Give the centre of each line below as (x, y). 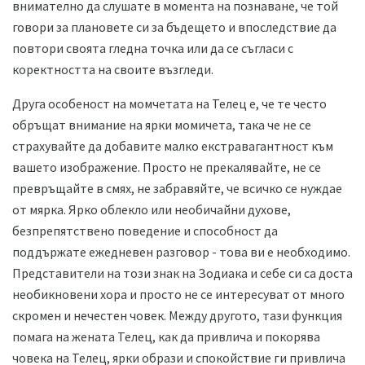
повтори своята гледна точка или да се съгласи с (153, 48)
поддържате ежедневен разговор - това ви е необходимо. (181, 252)
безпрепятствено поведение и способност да (145, 231)
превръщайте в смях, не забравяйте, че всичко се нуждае (177, 189)
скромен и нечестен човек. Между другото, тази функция (177, 316)
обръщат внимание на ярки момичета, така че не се (162, 125)
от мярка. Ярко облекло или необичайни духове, (152, 210)
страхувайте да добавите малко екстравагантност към (173, 146)
